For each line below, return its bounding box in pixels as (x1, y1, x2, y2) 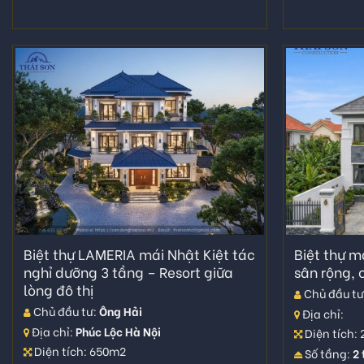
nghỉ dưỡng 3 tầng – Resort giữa (23, 262, 233, 283)
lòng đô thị (23, 279, 93, 301)
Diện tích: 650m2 (31, 342, 126, 360)
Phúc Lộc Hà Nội (75, 322, 161, 340)
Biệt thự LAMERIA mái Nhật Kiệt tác (23, 244, 255, 265)
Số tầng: (302, 344, 353, 362)
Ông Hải (98, 302, 142, 320)
